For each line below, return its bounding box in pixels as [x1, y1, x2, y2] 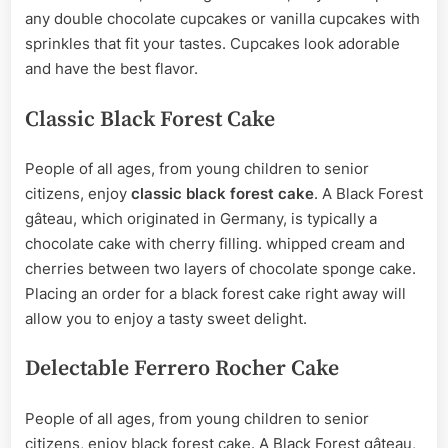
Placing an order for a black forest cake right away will [25, 283, 406, 303]
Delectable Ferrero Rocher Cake [25, 355, 339, 383]
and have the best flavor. [25, 59, 198, 79]
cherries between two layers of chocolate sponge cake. [25, 258, 416, 278]
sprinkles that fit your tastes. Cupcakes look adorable [25, 34, 400, 54]
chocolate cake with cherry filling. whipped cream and [25, 233, 405, 253]
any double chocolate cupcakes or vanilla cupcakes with [25, 9, 420, 29]
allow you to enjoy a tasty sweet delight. [25, 308, 307, 328]
